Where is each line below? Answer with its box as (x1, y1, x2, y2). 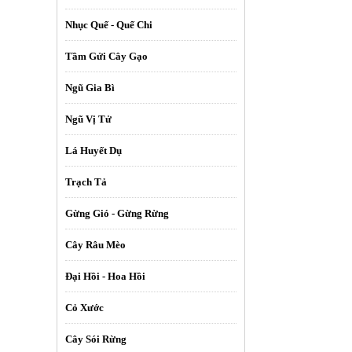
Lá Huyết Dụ (65, 144, 122, 156)
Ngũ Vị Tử (65, 112, 112, 125)
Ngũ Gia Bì (65, 81, 115, 93)
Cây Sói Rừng (65, 332, 126, 345)
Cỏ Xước (65, 301, 104, 313)
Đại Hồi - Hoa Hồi (65, 269, 145, 282)
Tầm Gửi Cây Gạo (65, 49, 148, 62)
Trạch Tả (65, 175, 107, 188)
